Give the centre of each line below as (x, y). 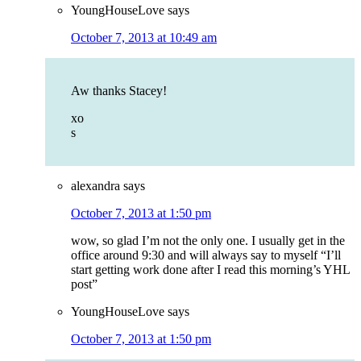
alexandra (95, 186)
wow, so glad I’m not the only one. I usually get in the (208, 241)
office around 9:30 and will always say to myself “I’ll (206, 255)
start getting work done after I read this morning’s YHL (210, 270)
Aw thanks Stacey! (119, 91)
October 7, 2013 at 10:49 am (144, 38)
